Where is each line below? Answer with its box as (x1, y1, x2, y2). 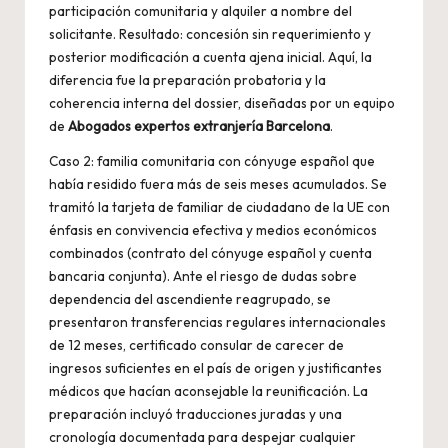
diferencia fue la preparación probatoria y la (49, 71, 326, 90)
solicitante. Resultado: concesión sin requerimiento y (49, 25, 371, 44)
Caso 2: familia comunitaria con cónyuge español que (49, 152, 375, 171)
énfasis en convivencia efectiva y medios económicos (49, 221, 377, 240)
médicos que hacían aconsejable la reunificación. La (49, 382, 368, 401)
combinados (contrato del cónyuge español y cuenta (49, 244, 372, 263)
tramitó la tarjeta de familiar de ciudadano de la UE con (49, 198, 390, 217)
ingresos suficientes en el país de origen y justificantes (49, 359, 382, 378)
